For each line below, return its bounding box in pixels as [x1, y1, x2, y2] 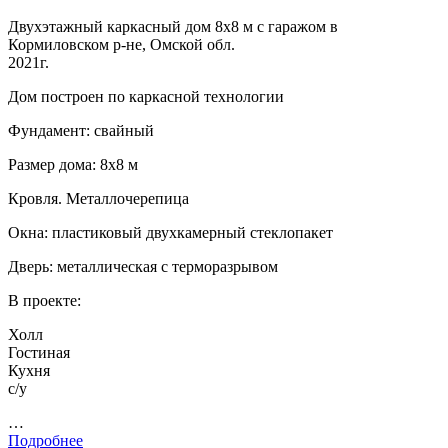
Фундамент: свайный [8, 121, 154, 139]
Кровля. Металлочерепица [8, 189, 189, 207]
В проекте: [8, 291, 81, 309]
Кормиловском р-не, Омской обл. [8, 35, 235, 53]
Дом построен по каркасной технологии [8, 87, 284, 105]
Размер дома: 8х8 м [8, 155, 138, 173]
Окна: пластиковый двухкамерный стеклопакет [8, 223, 333, 241]
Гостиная [8, 343, 70, 361]
